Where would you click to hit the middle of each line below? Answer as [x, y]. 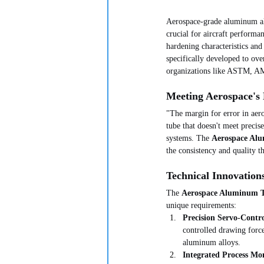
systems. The [189, 138]
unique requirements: [201, 206]
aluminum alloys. [212, 243]
